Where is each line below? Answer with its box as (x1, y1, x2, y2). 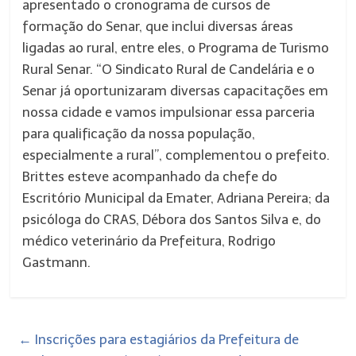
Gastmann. (22, 254, 91, 270)
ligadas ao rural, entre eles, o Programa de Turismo (22, 40, 330, 56)
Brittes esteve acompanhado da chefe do (22, 168, 278, 184)
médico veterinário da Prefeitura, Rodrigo (22, 233, 277, 249)
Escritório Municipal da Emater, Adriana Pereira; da (22, 190, 331, 206)
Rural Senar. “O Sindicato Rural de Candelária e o (22, 61, 315, 77)
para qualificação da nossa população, (22, 126, 256, 141)
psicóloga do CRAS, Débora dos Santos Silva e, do (22, 211, 322, 227)
